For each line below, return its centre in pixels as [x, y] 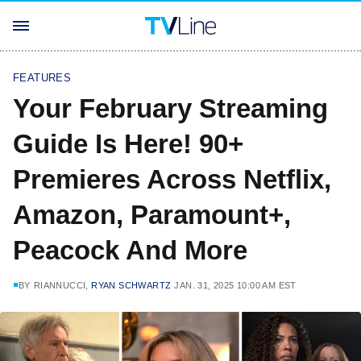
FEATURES [42, 78]
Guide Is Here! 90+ [128, 144]
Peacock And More [130, 250]
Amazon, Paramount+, [152, 215]
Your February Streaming [170, 108]
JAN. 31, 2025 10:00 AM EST [235, 285]
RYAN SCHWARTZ [131, 285]
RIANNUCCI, [62, 285]
